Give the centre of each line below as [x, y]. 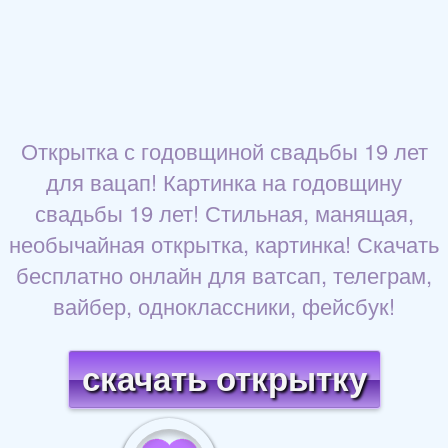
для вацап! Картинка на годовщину [224, 181]
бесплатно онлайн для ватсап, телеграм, [224, 274]
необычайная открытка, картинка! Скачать [224, 243]
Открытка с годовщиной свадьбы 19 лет [224, 150]
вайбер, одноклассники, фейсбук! [224, 305]
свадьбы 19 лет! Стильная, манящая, [224, 212]
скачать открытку [224, 379]
